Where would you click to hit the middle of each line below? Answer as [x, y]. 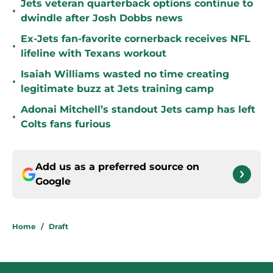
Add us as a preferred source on [117, 167]
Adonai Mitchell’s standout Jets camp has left [138, 110]
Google [53, 182]
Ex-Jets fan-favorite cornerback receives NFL [136, 39]
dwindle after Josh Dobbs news [102, 18]
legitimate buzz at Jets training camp [117, 89]
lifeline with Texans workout [94, 54]
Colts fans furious [66, 124]
